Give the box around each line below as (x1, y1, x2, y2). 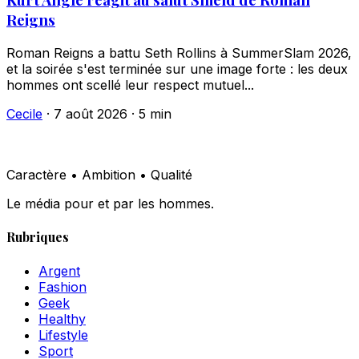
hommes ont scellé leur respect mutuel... (6, 77, 254, 94)
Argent (38, 262, 80, 279)
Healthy (38, 310, 86, 327)
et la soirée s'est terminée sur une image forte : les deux (6, 61, 348, 78)
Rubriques (6, 228, 69, 246)
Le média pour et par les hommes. (6, 196, 214, 212)
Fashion (38, 278, 87, 295)
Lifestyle (38, 326, 88, 343)
